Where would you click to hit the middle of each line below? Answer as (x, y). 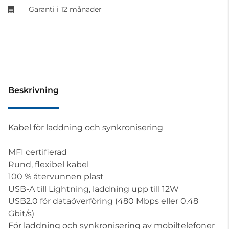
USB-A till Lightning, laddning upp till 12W (94, 189)
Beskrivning (33, 90)
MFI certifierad (38, 152)
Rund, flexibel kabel (49, 164)
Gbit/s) (21, 213)
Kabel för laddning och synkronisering (86, 128)
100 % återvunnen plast (56, 177)
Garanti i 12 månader (65, 9)
